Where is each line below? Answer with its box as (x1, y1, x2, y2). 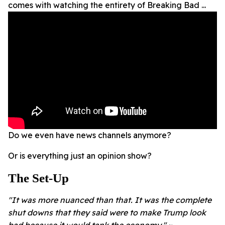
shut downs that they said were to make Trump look (8, 207, 206, 218)
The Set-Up (8, 171, 69, 185)
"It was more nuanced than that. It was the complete (8, 195, 211, 205)
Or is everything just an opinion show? (8, 151, 152, 161)
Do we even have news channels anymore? (8, 130, 171, 141)
